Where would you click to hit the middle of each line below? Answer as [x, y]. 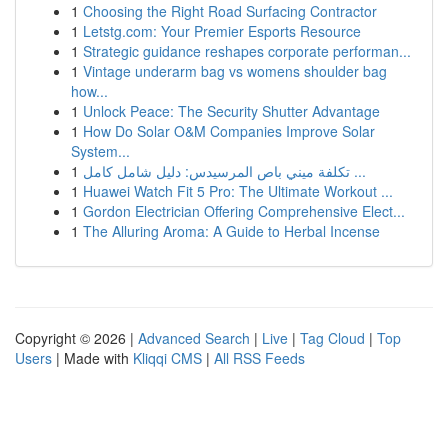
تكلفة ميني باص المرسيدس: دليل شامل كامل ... [358, 171]
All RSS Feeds [259, 358]
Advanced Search [194, 338]
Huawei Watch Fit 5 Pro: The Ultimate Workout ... [238, 191]
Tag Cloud [332, 338]
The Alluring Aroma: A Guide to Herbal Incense [231, 231]
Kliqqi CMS [167, 358]
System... [100, 151]
